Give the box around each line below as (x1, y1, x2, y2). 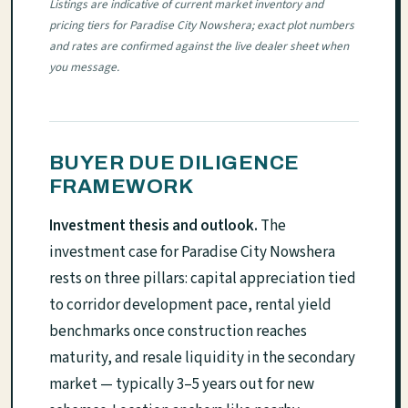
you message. (49, 57, 119, 76)
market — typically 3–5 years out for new (49, 372, 314, 395)
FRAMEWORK (49, 174, 194, 198)
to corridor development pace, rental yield (49, 293, 331, 316)
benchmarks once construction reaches (49, 320, 307, 342)
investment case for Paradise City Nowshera (49, 240, 335, 263)
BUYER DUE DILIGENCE (49, 150, 300, 174)
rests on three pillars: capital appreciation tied (49, 267, 356, 290)
